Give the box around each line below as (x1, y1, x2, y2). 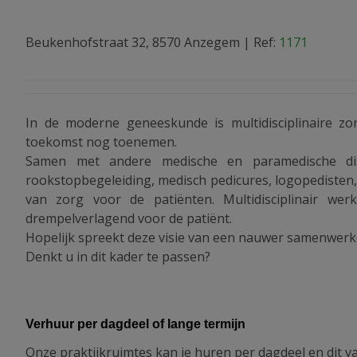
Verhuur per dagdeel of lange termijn (25, 317, 245, 331)
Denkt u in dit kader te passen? (25, 248, 210, 266)
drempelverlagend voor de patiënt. (25, 210, 232, 228)
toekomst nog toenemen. (25, 133, 177, 151)
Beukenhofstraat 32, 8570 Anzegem (25, 33, 240, 52)
